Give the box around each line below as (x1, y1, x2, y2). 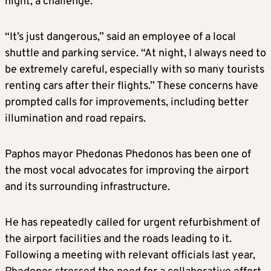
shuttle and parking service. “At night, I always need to (5, 46, 266, 60)
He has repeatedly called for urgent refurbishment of (5, 215, 260, 230)
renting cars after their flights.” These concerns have (5, 79, 258, 93)
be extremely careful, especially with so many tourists (5, 62, 264, 77)
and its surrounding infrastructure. (5, 180, 172, 194)
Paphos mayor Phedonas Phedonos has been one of (5, 147, 251, 162)
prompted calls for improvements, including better (5, 95, 249, 109)
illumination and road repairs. (5, 111, 146, 126)
